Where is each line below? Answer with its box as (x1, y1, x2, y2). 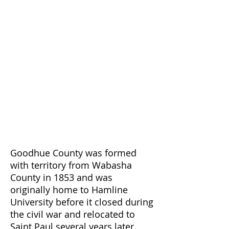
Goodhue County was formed (10, 147, 136, 159)
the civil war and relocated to (10, 208, 135, 220)
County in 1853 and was (10, 171, 112, 184)
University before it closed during (10, 196, 153, 208)
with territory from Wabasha (10, 159, 132, 171)
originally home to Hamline (10, 184, 128, 196)
